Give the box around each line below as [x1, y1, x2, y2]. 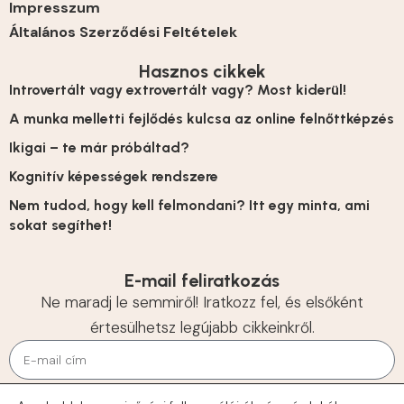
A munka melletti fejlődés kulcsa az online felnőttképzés [9, 110, 394, 128]
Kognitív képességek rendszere [9, 168, 218, 186]
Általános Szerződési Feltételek [9, 23, 237, 42]
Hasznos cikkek [138, 60, 266, 83]
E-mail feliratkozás [124, 270, 280, 292]
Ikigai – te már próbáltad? [9, 139, 189, 157]
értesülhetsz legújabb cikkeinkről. [89, 317, 315, 338]
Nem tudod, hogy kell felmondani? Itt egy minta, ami [9, 197, 370, 215]
